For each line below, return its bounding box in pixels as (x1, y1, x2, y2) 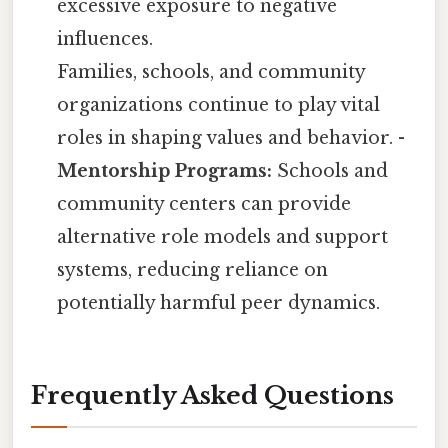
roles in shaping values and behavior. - (57, 126, 406, 149)
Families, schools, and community (57, 60, 366, 83)
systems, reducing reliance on (57, 258, 329, 281)
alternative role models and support (57, 225, 389, 248)
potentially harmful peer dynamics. (57, 291, 381, 314)
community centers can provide (57, 192, 352, 215)
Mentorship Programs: (57, 159, 273, 182)
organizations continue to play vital (57, 93, 381, 116)
